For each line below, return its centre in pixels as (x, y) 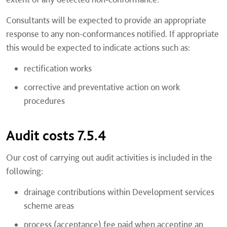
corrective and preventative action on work (102, 87)
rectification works (58, 68)
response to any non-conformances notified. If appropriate (112, 34)
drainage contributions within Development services (119, 192)
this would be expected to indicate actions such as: (98, 47)
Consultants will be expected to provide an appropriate (106, 20)
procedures (44, 101)
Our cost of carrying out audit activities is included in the (109, 157)
